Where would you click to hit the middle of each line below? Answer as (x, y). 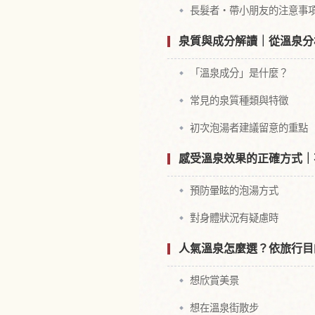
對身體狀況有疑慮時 (234, 218)
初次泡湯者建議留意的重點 (249, 128)
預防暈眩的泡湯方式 (234, 191)
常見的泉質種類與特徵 (239, 101)
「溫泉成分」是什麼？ (239, 73)
